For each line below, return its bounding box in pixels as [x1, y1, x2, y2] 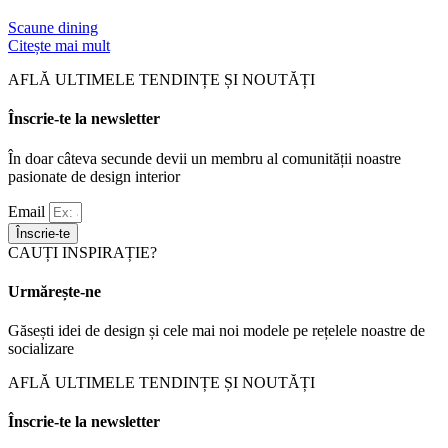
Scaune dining [8, 18, 98, 36]
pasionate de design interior [8, 167, 180, 185]
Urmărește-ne [8, 282, 101, 300]
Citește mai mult [8, 36, 110, 54]
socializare [8, 340, 74, 358]
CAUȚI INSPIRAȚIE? [8, 243, 157, 261]
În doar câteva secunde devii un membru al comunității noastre [8, 149, 401, 167]
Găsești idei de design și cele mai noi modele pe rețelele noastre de [8, 322, 425, 340]
